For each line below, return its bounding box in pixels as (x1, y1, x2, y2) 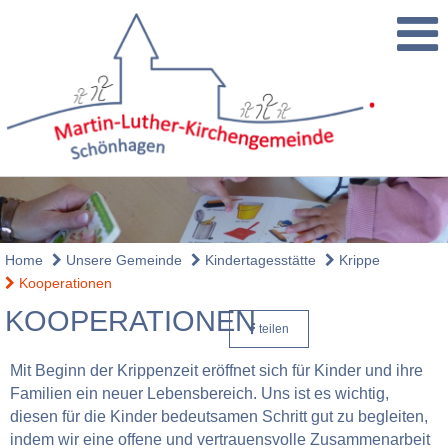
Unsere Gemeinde (62, 251, 182, 268)
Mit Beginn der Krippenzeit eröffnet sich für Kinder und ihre (10, 361, 423, 379)
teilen (256, 321, 289, 336)
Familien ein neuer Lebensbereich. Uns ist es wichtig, (10, 384, 389, 402)
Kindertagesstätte (201, 251, 316, 268)
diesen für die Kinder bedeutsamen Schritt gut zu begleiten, (10, 407, 428, 425)
